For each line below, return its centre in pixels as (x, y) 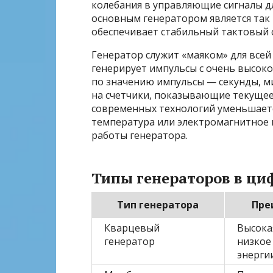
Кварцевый (132, 228)
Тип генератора (158, 205)
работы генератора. (140, 136)
